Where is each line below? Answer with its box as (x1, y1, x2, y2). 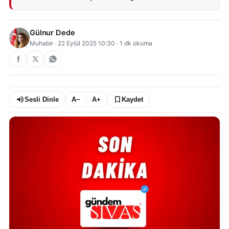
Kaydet (122, 96, 143, 103)
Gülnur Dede (30, 28, 75, 37)
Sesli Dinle (25, 96, 59, 103)
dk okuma (123, 39, 152, 47)
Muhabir (30, 39, 53, 47)
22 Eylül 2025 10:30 (58, 39, 115, 47)
